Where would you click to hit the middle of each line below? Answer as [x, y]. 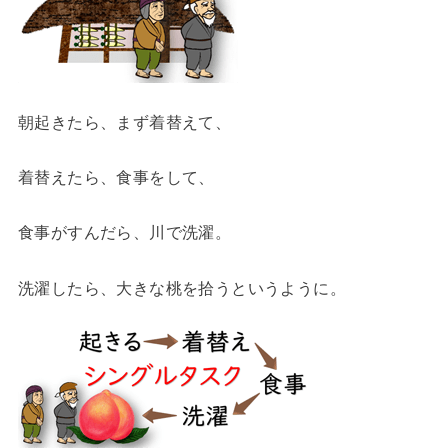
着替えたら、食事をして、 [116, 176]
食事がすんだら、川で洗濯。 [124, 232]
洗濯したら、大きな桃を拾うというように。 [182, 287]
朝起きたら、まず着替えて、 [124, 121]
